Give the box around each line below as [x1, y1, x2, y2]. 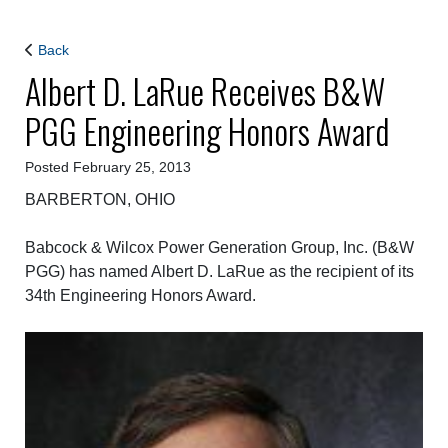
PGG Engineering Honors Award [25, 105, 389, 156]
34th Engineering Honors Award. [25, 287, 256, 304]
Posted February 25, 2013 [25, 159, 191, 175]
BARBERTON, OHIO [25, 191, 175, 208]
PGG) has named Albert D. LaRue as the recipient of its [25, 263, 414, 280]
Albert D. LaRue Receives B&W [25, 65, 385, 116]
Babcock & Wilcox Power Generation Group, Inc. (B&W [25, 239, 414, 256]
